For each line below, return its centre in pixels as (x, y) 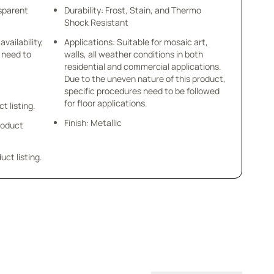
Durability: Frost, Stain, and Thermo (132, 10)
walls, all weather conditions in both (133, 54)
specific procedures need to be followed (142, 91)
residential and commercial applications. (143, 66)
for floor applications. (106, 103)
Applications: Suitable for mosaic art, (136, 42)
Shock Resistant (96, 22)
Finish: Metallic (93, 123)
